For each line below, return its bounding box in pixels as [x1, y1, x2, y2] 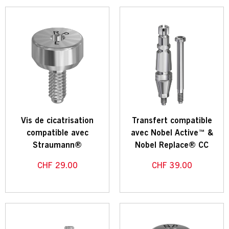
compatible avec [26, 127, 88, 139]
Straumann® [33, 140, 82, 151]
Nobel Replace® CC [135, 140, 209, 151]
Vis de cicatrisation [21, 115, 94, 127]
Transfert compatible [131, 115, 212, 127]
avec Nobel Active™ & [130, 127, 213, 139]
